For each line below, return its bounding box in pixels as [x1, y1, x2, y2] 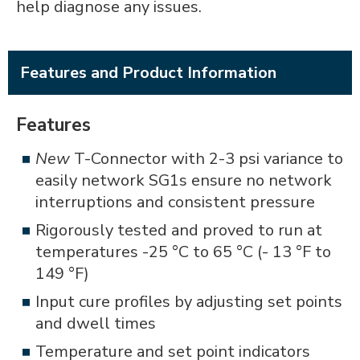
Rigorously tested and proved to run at [35, 219, 322, 241]
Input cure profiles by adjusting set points [35, 291, 342, 313]
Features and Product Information [20, 61, 276, 84]
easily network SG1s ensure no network [35, 170, 332, 191]
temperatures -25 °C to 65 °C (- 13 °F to [35, 241, 331, 263]
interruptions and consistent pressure [35, 191, 315, 213]
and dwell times [35, 313, 156, 334]
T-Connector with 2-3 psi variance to [70, 148, 343, 170]
